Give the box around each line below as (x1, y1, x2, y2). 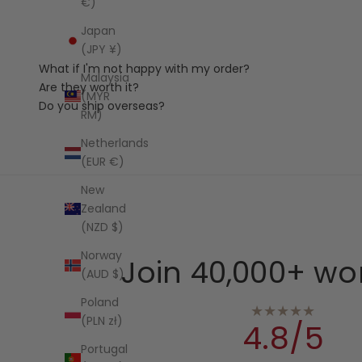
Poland (81, 294, 119, 311)
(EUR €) (81, 154, 124, 170)
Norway (81, 247, 122, 264)
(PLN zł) (81, 313, 123, 330)
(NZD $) (81, 219, 124, 236)
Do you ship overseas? (39, 97, 165, 114)
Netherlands (81, 135, 149, 152)
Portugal (81, 341, 128, 358)
